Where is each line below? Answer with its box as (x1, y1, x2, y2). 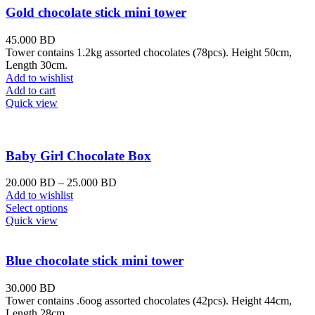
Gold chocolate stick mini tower (6, 5, 186, 20)
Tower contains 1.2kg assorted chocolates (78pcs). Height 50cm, (6, 46, 292, 58)
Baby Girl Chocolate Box (6, 148, 151, 163)
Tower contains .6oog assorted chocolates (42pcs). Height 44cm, (6, 294, 292, 307)
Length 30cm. (6, 58, 67, 71)
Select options (6, 202, 67, 214)
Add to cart (6, 84, 56, 96)
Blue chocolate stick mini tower (6, 253, 184, 269)
